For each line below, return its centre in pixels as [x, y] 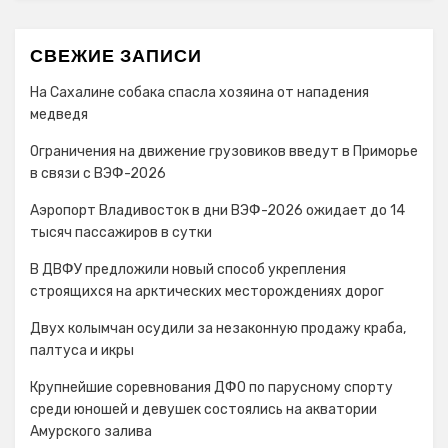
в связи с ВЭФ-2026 [98, 173]
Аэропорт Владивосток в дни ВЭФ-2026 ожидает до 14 [217, 210]
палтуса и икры [82, 350]
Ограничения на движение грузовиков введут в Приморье [224, 151]
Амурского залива [91, 431]
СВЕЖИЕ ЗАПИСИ [116, 55]
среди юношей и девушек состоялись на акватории [203, 409]
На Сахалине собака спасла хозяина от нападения [199, 92]
